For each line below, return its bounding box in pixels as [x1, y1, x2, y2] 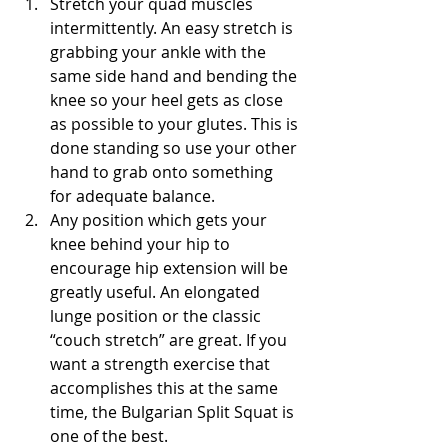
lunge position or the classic [50, 305, 265, 327]
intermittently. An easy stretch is [50, 17, 297, 39]
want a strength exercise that [50, 353, 274, 375]
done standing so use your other [50, 137, 301, 159]
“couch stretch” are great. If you [50, 329, 291, 351]
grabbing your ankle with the [50, 41, 270, 63]
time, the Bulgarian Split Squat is [50, 401, 298, 423]
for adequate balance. [50, 185, 215, 207]
